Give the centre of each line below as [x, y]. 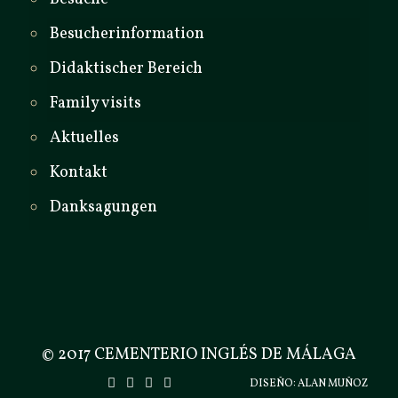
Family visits [96, 103]
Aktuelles [84, 138]
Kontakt [79, 173]
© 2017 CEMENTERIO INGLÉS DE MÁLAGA [199, 355]
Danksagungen [103, 207]
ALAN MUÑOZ [333, 384]
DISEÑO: [274, 384]
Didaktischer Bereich [126, 69]
